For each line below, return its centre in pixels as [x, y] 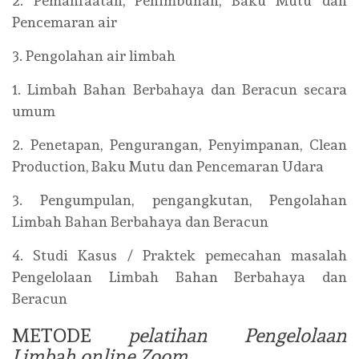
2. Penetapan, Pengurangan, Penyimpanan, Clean [179, 145]
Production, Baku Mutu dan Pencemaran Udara [168, 167]
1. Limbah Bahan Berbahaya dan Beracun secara [179, 90]
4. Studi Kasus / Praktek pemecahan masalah [179, 256]
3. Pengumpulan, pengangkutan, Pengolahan [179, 200]
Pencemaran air [65, 22]
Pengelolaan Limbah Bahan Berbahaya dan [179, 277]
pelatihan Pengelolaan [238, 336]
